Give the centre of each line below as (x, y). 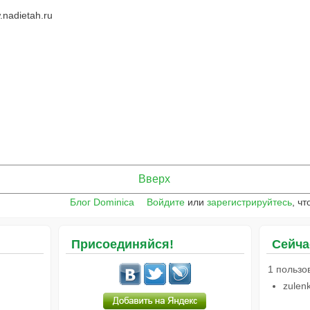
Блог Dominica (102, 202)
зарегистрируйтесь (250, 202)
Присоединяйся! (122, 244)
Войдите (166, 202)
